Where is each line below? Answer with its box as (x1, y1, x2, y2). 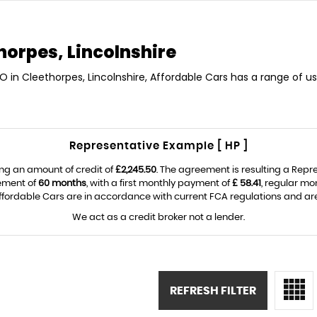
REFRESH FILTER (170, 284, 256, 296)
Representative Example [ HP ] (69, 141, 248, 151)
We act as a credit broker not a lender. (72, 213, 245, 222)
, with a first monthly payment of (86, 179, 232, 188)
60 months (38, 179, 86, 188)
